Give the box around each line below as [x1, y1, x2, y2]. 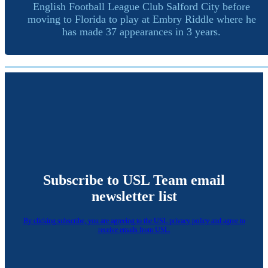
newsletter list [91, 188, 177, 205]
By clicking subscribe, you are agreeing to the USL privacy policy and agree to [23, 216, 245, 225]
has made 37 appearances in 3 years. [62, 25, 221, 38]
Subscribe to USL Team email [43, 172, 225, 188]
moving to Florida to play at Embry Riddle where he [27, 13, 256, 25]
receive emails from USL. [98, 225, 170, 234]
